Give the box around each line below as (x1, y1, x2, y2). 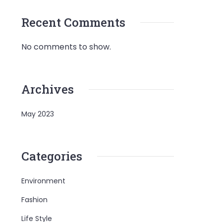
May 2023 (21, 109, 55, 119)
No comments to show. (21, 41, 111, 53)
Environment (21, 176, 66, 186)
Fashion (21, 195, 48, 205)
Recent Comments (21, 14, 126, 30)
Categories (21, 148, 83, 164)
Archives (21, 81, 74, 97)
